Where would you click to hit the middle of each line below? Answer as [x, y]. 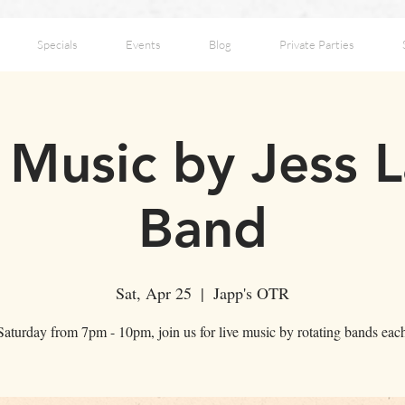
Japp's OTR [251, 293]
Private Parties [316, 44]
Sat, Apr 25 [154, 293]
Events [143, 44]
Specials [57, 44]
